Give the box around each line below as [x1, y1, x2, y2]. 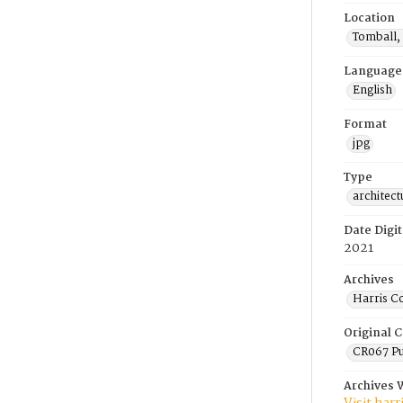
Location [344, 9, 395, 28]
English [353, 81, 392, 100]
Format [344, 115, 387, 134]
